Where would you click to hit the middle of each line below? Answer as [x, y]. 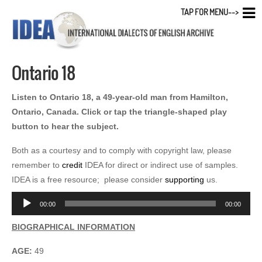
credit [72, 165]
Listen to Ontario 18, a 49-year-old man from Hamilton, [120, 97]
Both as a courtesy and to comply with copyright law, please [122, 150]
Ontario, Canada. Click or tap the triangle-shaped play [119, 111]
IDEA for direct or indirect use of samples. [161, 165]
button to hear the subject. [65, 126]
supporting [185, 179]
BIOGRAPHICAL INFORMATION [73, 227]
